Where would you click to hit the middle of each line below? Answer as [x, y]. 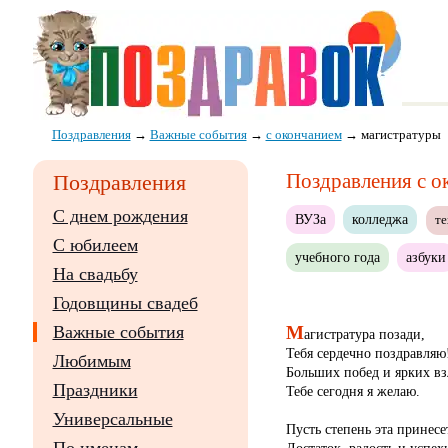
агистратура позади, [364, 334]
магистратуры [400, 134]
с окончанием [303, 134]
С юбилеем [95, 245]
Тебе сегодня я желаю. [352, 391]
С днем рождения [120, 216]
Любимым [91, 361]
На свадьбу [95, 274]
